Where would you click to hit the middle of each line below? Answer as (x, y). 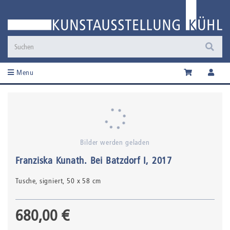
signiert (51, 181)
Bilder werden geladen (115, 142)
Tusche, (27, 181)
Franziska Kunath (50, 160)
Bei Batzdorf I (118, 160)
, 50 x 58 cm (82, 181)
